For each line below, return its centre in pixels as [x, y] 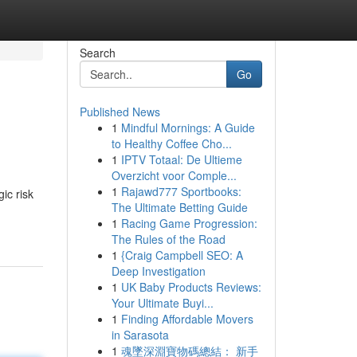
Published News [120, 112]
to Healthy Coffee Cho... [171, 143]
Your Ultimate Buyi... [162, 303]
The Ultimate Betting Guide [179, 207]
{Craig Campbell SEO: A [182, 255]
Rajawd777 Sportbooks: [181, 191]
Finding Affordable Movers [187, 319]
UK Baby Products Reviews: [191, 287]
